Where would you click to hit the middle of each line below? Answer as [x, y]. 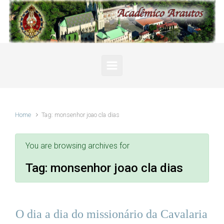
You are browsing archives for [77, 146]
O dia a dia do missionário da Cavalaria [111, 214]
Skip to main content [48, 12]
